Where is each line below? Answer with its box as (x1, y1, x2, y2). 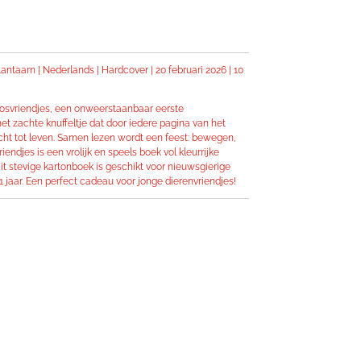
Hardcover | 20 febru (102, 64, 192, 77)
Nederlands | (43, 64, 102, 77)
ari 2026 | (192, 64, 234, 77)
